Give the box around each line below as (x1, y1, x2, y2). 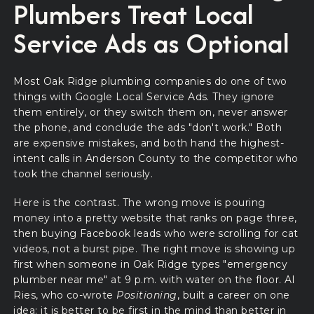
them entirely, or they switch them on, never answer (13, 105, 288, 118)
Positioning (116, 288, 177, 301)
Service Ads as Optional (13, 23, 289, 63)
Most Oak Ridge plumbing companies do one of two (13, 74, 287, 88)
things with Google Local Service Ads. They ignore (13, 90, 275, 103)
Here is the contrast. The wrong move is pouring (13, 196, 266, 209)
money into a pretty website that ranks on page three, (13, 211, 297, 224)
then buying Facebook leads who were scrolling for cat (13, 226, 299, 240)
